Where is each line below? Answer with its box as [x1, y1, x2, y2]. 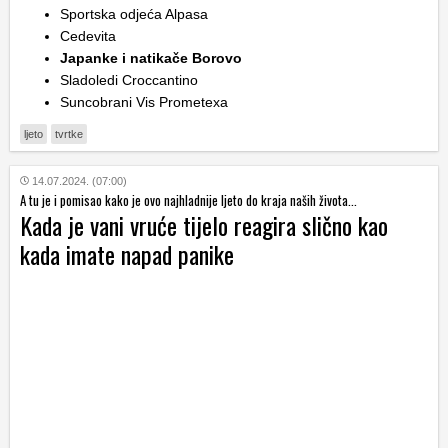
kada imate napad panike [20, 235, 234, 272]
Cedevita [60, 27, 116, 44]
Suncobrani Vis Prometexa [60, 93, 228, 110]
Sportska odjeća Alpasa [60, 5, 208, 22]
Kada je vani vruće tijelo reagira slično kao [20, 206, 388, 243]
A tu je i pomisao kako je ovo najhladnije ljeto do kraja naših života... [20, 189, 357, 210]
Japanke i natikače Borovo [60, 49, 242, 66]
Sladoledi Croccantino [60, 71, 198, 88]
